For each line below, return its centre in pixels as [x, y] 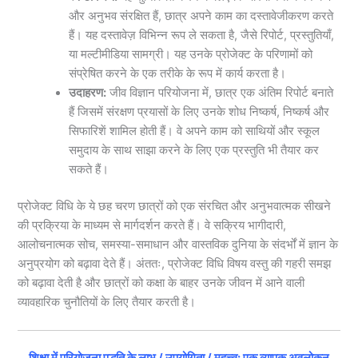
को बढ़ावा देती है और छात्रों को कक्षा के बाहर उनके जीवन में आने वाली [161, 282]
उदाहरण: [88, 92]
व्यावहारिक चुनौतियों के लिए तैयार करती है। [107, 302]
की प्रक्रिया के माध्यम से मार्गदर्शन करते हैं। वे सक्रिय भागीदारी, [152, 225]
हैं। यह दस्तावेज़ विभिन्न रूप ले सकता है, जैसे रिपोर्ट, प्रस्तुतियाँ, [202, 35]
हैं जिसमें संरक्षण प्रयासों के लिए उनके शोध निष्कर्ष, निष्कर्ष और [199, 111]
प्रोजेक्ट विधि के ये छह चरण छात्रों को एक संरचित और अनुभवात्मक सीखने [175, 206]
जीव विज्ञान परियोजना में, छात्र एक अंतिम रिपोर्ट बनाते [220, 92]
